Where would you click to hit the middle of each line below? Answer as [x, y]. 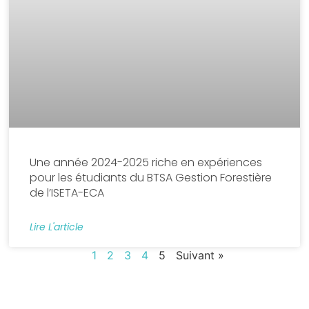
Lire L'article [57, 227]
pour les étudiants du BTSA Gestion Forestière [151, 178]
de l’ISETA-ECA [67, 193]
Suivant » [200, 256]
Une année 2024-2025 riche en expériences [146, 163]
